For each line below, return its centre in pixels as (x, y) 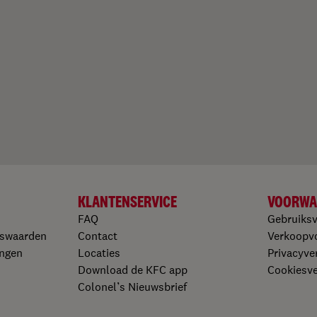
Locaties (99, 253)
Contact (98, 236)
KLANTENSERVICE (128, 202)
